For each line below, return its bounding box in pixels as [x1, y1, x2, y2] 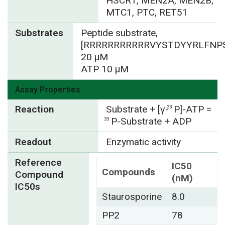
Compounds [102, 165, 155, 179]
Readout [15, 135, 52, 149]
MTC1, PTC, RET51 [105, 5, 188, 20]
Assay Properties [15, 83, 80, 96]
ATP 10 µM [81, 62, 129, 76]
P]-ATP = [173, 102, 211, 117]
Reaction [15, 102, 54, 117]
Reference [15, 155, 62, 170]
